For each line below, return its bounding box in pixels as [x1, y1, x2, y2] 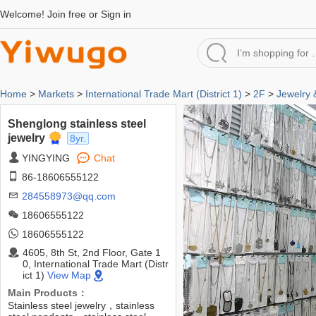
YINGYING [22, 152, 70, 164]
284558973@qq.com [22, 190, 116, 202]
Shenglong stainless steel [8, 118, 146, 130]
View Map [47, 269, 91, 281]
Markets [38, 88, 74, 99]
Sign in [101, 8, 131, 20]
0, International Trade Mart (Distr [23, 258, 169, 269]
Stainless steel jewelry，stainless [8, 300, 154, 311]
